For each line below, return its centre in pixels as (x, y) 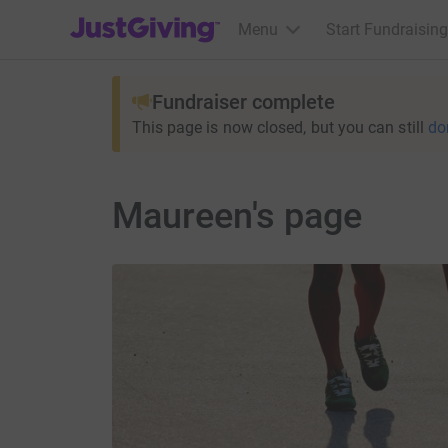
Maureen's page (236, 216)
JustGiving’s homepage (151, 16)
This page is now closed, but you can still (277, 127)
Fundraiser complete (243, 102)
